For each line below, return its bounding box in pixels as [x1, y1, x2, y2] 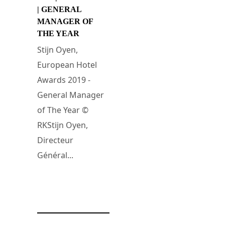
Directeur [37, 134, 73, 146]
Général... [37, 149, 73, 161]
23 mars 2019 [37, 182, 76, 191]
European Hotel [37, 59, 97, 70]
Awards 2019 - [37, 74, 90, 85]
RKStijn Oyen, [37, 119, 88, 131]
